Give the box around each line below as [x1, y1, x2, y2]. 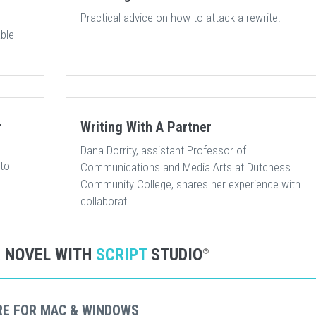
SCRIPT [96, 245, 147, 265]
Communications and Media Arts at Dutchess [80, 160, 291, 174]
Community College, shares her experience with [80, 177, 300, 191]
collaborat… [80, 194, 134, 208]
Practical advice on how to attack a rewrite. [80, 11, 281, 25]
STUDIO [147, 245, 202, 265]
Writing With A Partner [80, 119, 212, 135]
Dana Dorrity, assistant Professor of [80, 143, 246, 157]
